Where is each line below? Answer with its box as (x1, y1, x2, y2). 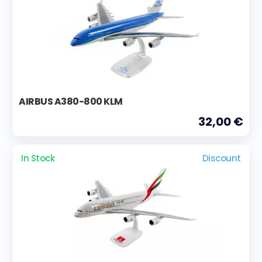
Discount (202, 151, 241, 164)
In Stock (21, 151, 55, 164)
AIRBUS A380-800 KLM (19, 94, 123, 108)
